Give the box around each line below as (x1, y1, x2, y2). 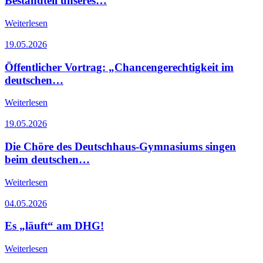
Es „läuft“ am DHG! (5, 220, 104, 232)
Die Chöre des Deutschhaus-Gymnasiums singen (5, 140, 236, 153)
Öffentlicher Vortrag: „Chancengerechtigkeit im (5, 60, 234, 73)
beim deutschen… (5, 153, 90, 166)
